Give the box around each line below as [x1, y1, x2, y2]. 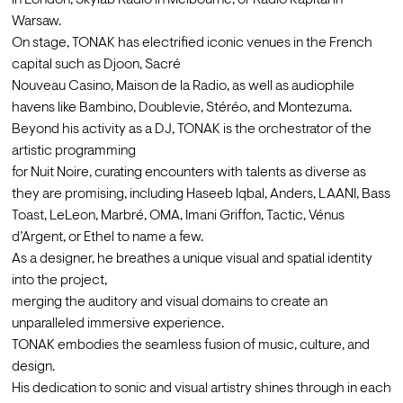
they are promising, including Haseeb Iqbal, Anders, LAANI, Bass [11, 187, 390, 202]
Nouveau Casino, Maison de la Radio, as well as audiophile [11, 79, 354, 94]
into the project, [11, 273, 107, 289]
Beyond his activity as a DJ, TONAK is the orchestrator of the [11, 122, 372, 138]
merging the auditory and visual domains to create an [11, 295, 327, 310]
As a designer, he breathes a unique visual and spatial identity [11, 252, 372, 267]
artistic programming [11, 144, 136, 159]
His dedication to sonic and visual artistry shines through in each [11, 381, 391, 397]
